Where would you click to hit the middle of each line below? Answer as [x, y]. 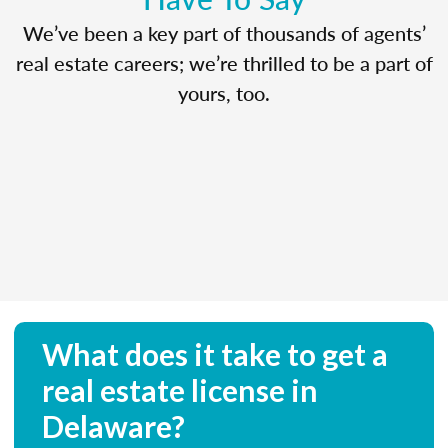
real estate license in [180, 389]
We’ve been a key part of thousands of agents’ [224, 32]
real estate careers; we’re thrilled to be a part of [224, 62]
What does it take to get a [215, 353]
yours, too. [224, 92]
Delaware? [113, 425]
